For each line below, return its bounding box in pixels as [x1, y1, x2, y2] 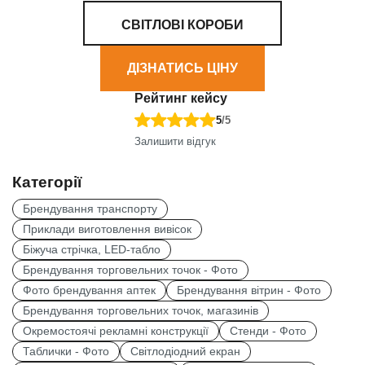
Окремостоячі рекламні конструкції [23, 324, 209, 337]
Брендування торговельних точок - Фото [23, 263, 238, 276]
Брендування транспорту [23, 202, 157, 215]
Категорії [12, 173, 81, 191]
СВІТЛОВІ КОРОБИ [121, 17, 244, 32]
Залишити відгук [134, 134, 216, 147]
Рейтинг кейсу [134, 90, 227, 105]
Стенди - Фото [230, 324, 306, 337]
